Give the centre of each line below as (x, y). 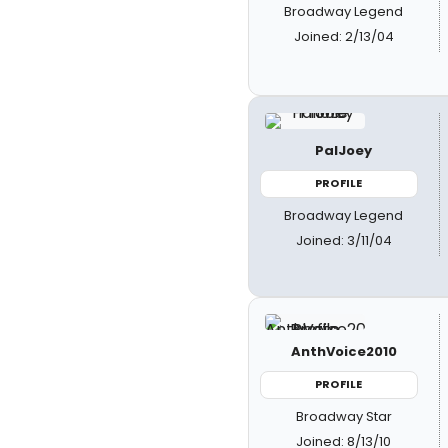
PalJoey (344, 150)
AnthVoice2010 (343, 351)
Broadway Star (343, 416)
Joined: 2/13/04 (343, 36)
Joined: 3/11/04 (343, 240)
